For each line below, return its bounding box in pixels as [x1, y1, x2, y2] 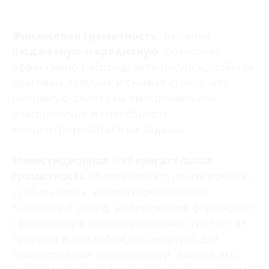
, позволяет [159, 44, 221, 59]
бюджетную [12, 44, 82, 59]
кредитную [95, 44, 159, 59]
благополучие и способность [12, 106, 170, 121]
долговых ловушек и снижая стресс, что [12, 75, 229, 90]
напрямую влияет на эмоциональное [12, 91, 217, 106]
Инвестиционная [12, 153, 109, 168]
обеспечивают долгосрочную [86, 169, 250, 184]
